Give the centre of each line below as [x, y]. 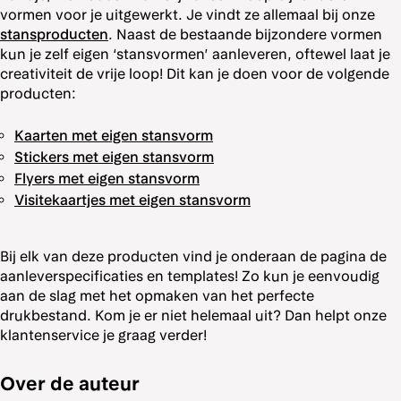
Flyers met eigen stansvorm [107, 178]
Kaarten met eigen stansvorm [114, 135]
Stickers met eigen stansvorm [114, 157]
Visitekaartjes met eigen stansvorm [132, 200]
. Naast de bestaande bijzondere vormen [245, 34]
